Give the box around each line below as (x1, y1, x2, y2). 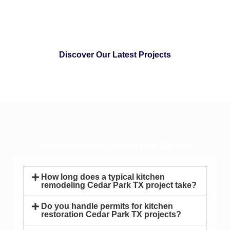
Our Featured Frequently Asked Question (35, 141, 195, 150)
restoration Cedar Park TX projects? (41, 209, 182, 219)
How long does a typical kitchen (41, 172, 165, 181)
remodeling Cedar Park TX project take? (41, 180, 197, 189)
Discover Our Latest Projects (59, 50, 171, 59)
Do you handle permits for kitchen (41, 201, 174, 210)
